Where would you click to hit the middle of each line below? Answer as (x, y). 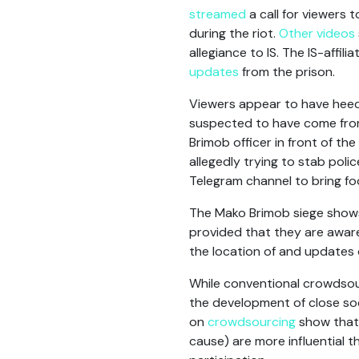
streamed (218, 14)
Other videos (317, 33)
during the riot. (234, 33)
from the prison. (287, 72)
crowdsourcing (252, 322)
